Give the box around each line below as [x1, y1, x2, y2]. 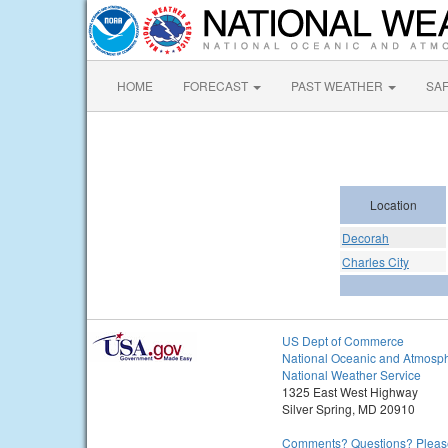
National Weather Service [282, 366, 421, 383]
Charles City [342, 253, 409, 270]
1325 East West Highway [282, 383, 418, 400]
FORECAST [183, 77, 251, 94]
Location [369, 196, 417, 213]
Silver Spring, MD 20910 [282, 400, 415, 417]
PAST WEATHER [291, 77, 386, 94]
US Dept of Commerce [282, 332, 404, 349]
